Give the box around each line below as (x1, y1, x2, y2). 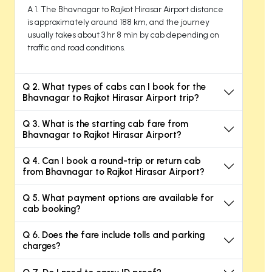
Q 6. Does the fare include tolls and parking (22, 229, 205, 240)
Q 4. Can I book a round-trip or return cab (22, 155, 201, 166)
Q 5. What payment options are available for (22, 192, 214, 203)
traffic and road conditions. (27, 42, 126, 53)
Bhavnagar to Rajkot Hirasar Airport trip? (22, 92, 199, 103)
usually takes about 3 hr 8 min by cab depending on (27, 29, 219, 40)
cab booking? (22, 203, 81, 214)
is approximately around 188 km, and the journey (27, 16, 209, 27)
